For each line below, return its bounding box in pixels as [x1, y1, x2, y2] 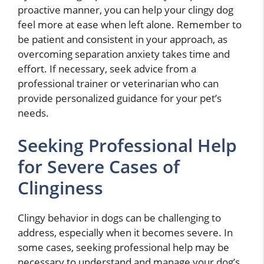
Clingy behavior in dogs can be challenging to [18, 211, 221, 225]
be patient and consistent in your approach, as [18, 32, 227, 46]
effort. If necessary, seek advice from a [18, 61, 196, 75]
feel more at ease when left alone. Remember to [18, 17, 242, 31]
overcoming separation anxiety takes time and [18, 47, 230, 61]
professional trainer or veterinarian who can [18, 76, 219, 90]
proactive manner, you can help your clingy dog [18, 2, 233, 16]
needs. [18, 105, 49, 120]
